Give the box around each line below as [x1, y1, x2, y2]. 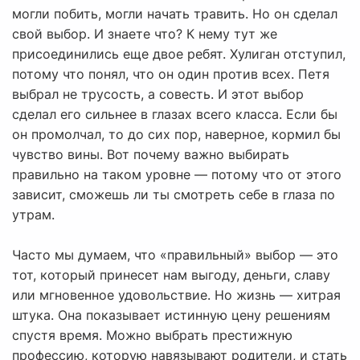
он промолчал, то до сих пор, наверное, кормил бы [12, 126, 341, 143]
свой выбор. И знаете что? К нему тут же [12, 26, 277, 43]
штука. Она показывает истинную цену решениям [12, 307, 330, 324]
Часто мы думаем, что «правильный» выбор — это [12, 247, 338, 264]
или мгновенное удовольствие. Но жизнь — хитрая [12, 287, 341, 304]
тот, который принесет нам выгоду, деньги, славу [12, 267, 330, 284]
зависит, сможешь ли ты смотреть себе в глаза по [12, 186, 335, 203]
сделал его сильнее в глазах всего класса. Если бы [12, 106, 337, 123]
